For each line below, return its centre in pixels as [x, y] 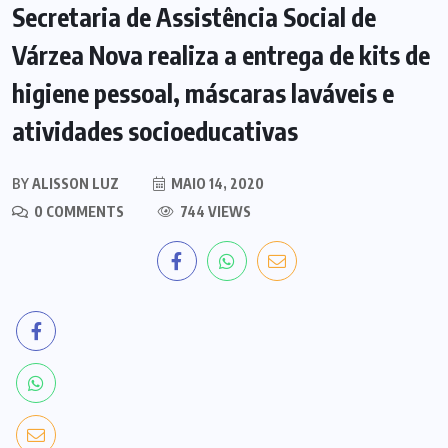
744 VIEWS [214, 212]
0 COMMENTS [77, 212]
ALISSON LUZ [74, 184]
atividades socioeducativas [155, 131]
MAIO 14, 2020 [216, 184]
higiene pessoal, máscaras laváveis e [203, 93]
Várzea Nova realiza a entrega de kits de [221, 55]
